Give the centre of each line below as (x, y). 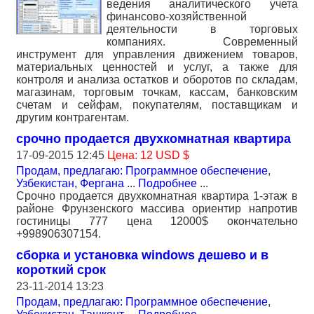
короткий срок (61, 270)
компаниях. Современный (202, 42)
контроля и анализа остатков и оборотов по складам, (157, 80)
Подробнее (168, 184)
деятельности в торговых (202, 29)
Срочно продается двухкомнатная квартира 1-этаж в (157, 196)
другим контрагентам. (73, 118)
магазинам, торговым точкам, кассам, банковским (157, 93)
